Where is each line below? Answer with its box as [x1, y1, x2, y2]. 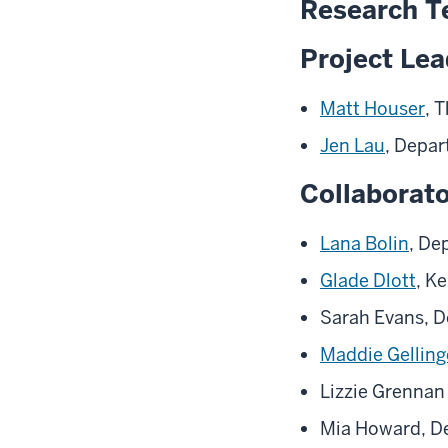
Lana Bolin [320, 232, 409, 256]
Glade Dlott [320, 269, 416, 293]
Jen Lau [320, 134, 385, 158]
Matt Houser [320, 97, 425, 121]
